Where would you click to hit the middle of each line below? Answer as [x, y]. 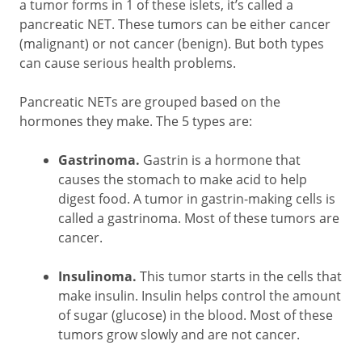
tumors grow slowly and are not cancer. [179, 335]
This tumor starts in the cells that [239, 276]
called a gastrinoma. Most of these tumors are [199, 218]
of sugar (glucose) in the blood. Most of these [196, 315]
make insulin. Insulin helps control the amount [200, 296]
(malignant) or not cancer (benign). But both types [172, 44]
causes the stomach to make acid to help [183, 179]
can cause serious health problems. [128, 63]
